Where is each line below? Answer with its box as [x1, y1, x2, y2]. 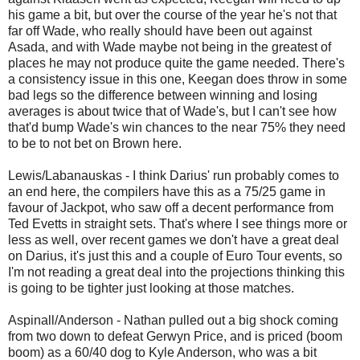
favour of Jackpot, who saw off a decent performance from [8, 200, 333, 215]
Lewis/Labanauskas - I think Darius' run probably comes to [8, 168, 339, 182]
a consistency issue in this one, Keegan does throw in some [8, 72, 347, 86]
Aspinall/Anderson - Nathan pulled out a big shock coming [8, 313, 338, 327]
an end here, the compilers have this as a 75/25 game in [8, 184, 325, 198]
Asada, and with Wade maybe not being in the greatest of [8, 39, 331, 54]
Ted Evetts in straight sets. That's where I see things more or [8, 216, 347, 231]
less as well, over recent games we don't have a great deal [8, 232, 339, 247]
